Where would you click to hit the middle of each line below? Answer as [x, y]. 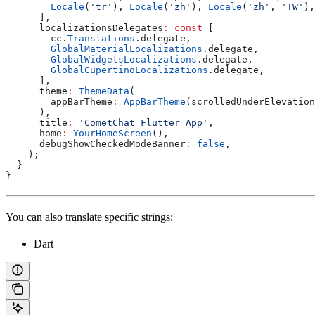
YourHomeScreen [110, 133]
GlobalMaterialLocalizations [104, 49]
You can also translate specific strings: [89, 217]
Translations [101, 38]
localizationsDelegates [84, 27]
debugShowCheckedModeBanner [96, 143]
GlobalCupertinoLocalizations [107, 70]
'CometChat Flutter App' [141, 122]
